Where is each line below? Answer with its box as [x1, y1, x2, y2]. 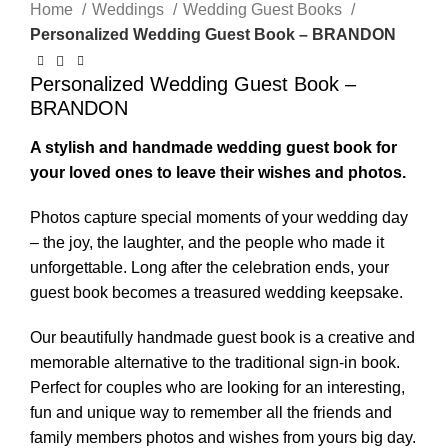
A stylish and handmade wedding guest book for [30, 139, 397, 156]
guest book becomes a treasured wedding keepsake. [30, 284, 403, 301]
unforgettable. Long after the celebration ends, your [30, 259, 389, 276]
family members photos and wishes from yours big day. [30, 429, 416, 446]
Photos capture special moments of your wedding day [30, 209, 408, 226]
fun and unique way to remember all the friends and [30, 404, 392, 421]
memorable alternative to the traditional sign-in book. [30, 354, 400, 371]
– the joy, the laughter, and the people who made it [30, 234, 384, 251]
